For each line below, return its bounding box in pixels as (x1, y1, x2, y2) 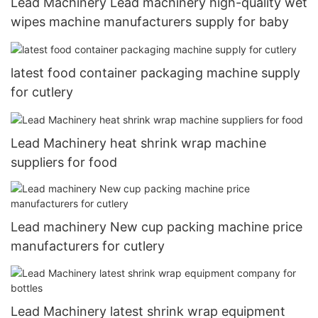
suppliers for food (11, 155, 117, 170)
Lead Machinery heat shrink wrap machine (11, 136, 266, 151)
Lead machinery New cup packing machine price (11, 219, 302, 235)
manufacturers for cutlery (11, 238, 165, 254)
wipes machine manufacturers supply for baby (11, 13, 289, 29)
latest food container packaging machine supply (11, 65, 300, 80)
